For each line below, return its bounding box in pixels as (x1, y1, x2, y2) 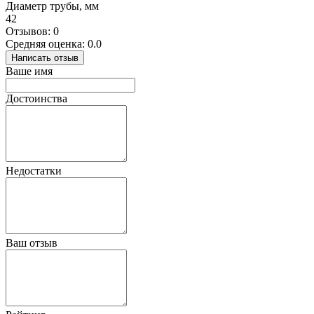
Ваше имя (6, 65, 53, 78)
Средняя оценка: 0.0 (6, 38, 102, 50)
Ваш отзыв (6, 237, 57, 250)
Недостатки (6, 165, 62, 177)
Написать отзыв (11, 53, 78, 64)
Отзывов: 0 (6, 25, 59, 38)
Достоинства (6, 93, 67, 105)
